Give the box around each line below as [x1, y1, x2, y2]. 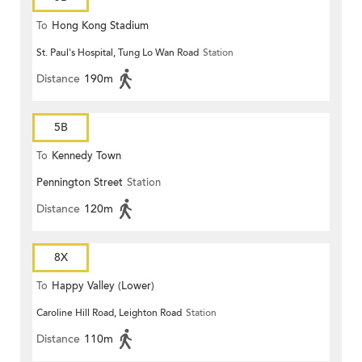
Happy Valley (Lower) [52, 279, 154, 294]
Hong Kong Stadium [52, 19, 149, 34]
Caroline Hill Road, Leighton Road [36, 306, 182, 320]
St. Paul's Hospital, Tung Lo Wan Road [36, 46, 199, 60]
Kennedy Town [52, 149, 121, 164]
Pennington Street [36, 175, 123, 191]
